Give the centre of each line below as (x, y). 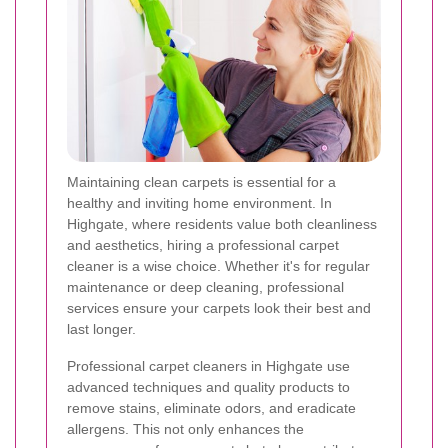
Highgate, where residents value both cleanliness (222, 223)
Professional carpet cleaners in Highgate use (208, 365)
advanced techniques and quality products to (208, 386)
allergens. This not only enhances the (185, 428)
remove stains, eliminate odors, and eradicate (211, 407)
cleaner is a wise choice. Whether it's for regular (218, 265)
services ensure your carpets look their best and (219, 307)
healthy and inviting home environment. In (199, 202)
